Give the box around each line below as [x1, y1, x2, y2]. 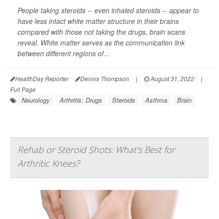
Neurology [22, 95, 50, 105]
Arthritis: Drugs [60, 95, 102, 105]
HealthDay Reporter [15, 74, 68, 83]
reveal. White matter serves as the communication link [18, 38, 185, 48]
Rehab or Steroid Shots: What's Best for [18, 144, 175, 156]
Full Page [10, 85, 36, 94]
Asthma [145, 95, 167, 105]
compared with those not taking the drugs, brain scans [18, 27, 185, 37]
